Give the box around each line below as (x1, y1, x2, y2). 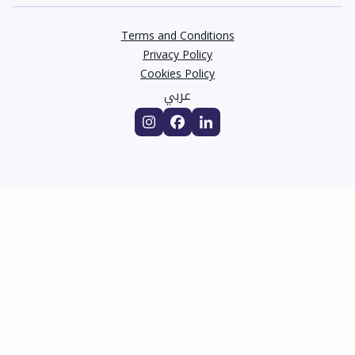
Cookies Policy (140, 65, 215, 81)
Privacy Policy (143, 46, 212, 62)
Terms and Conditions (120, 27, 235, 43)
